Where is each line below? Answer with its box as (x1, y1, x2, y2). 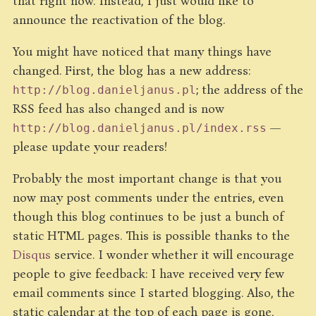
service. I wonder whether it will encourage (51, 246, 294, 262)
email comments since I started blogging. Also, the (13, 284, 295, 300)
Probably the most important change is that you (13, 170, 281, 186)
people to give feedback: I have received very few (13, 265, 284, 281)
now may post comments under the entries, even (13, 189, 284, 205)
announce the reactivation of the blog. (13, 11, 225, 27)
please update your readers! (13, 138, 167, 154)
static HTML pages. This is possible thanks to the (13, 227, 290, 243)
